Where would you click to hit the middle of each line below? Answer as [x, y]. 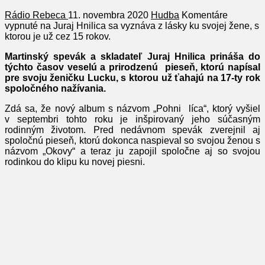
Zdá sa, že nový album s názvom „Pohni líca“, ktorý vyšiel [132, 109]
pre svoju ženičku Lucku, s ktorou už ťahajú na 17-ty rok [132, 78]
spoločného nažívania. [55, 89]
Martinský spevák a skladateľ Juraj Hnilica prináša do [132, 57]
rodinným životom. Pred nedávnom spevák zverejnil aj [132, 130]
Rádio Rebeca [36, 15]
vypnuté [21, 26]
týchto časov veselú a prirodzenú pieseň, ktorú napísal [132, 67]
